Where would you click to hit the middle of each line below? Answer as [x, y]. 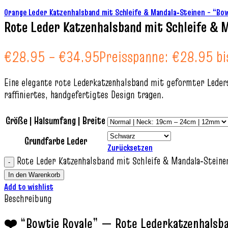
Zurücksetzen [130, 148]
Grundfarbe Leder [55, 141]
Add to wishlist [29, 187]
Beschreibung [28, 198]
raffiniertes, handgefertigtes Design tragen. [84, 95]
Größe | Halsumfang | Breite [55, 121]
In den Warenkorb [34, 175]
